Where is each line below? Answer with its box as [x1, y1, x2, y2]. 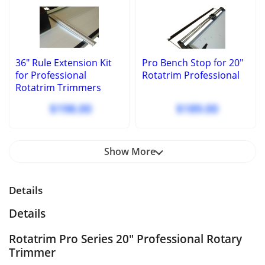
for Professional [15, 69, 86, 82]
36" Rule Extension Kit [15, 56, 112, 70]
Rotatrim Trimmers [15, 81, 101, 95]
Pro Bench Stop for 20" [142, 56, 243, 70]
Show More [104, 145, 156, 159]
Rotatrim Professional [142, 69, 240, 82]
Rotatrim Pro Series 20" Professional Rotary [9, 231, 242, 247]
